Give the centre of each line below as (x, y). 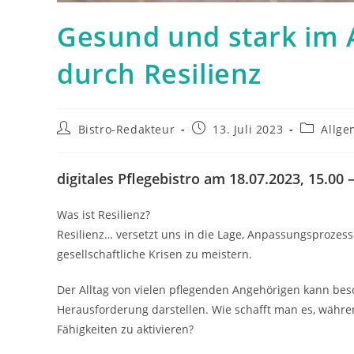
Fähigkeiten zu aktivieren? (125, 330)
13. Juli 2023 (248, 130)
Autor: (74, 143)
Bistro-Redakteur (126, 130)
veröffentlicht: (232, 143)
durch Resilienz (160, 74)
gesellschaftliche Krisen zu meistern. (154, 254)
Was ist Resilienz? (104, 215)
